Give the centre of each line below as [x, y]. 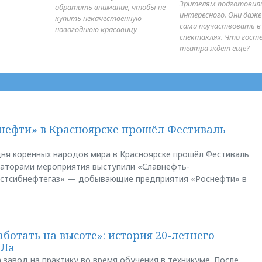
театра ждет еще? [215, 48]
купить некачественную [98, 18]
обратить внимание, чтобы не [110, 7]
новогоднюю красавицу [96, 29]
